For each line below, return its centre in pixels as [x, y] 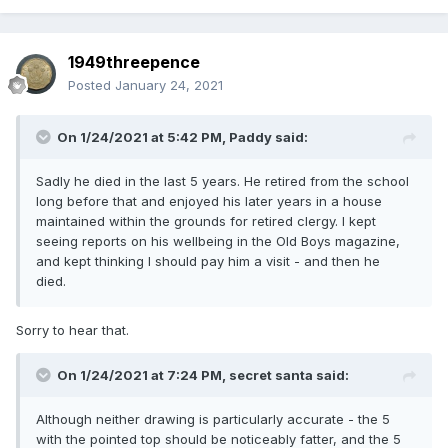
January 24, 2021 [169, 85]
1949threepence [134, 62]
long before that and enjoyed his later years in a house [209, 201]
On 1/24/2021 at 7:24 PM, [143, 375]
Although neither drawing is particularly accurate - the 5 [215, 419]
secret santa [271, 375]
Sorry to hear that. [74, 330]
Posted [91, 85]
